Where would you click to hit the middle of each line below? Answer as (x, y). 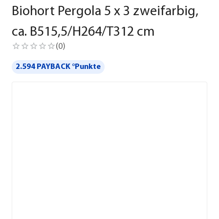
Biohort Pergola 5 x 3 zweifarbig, (105, 12)
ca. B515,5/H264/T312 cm (83, 32)
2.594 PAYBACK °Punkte (58, 67)
